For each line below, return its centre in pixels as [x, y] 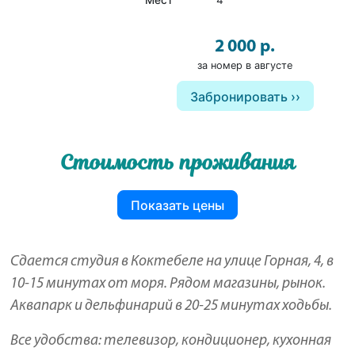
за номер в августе [245, 66]
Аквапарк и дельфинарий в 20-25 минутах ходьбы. [172, 307]
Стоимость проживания [177, 163]
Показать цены [177, 205]
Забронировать [239, 97]
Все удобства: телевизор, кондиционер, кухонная [171, 342]
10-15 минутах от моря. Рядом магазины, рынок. [168, 284]
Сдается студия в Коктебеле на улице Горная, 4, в [172, 262]
